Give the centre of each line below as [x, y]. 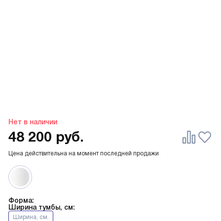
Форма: [21, 201]
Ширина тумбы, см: [42, 207]
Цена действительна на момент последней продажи [84, 154]
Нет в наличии [33, 122]
